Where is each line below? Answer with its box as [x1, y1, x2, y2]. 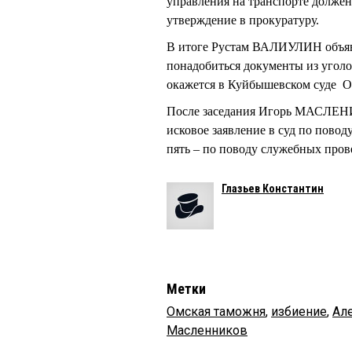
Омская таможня [167, 304, 266, 320]
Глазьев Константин [222, 182, 324, 196]
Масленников [167, 323, 247, 339]
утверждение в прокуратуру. [167, 13, 319, 27]
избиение [271, 304, 327, 320]
